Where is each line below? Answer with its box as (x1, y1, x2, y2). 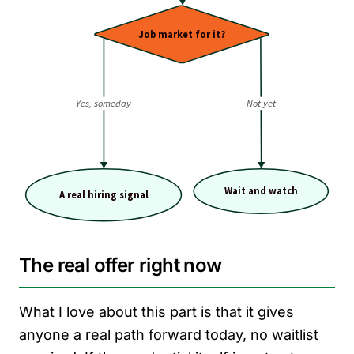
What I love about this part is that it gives (19, 303, 294, 320)
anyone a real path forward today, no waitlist (19, 326, 318, 343)
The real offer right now (19, 253, 222, 277)
